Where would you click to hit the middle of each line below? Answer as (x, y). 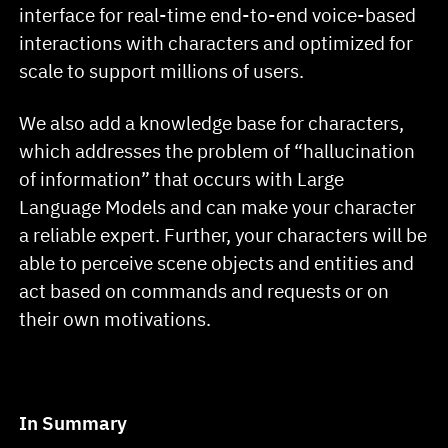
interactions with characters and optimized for (216, 43)
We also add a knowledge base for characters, (212, 122)
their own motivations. (115, 318)
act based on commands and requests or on (204, 290)
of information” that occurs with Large (182, 178)
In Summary (75, 422)
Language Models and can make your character (218, 206)
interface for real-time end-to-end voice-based (218, 15)
